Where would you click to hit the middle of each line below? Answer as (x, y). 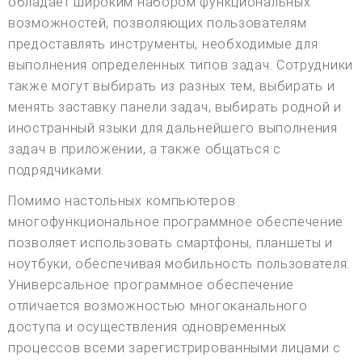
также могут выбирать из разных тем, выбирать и (172, 86)
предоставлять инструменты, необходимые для (163, 44)
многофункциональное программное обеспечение (176, 222)
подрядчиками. (57, 170)
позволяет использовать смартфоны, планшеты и (170, 243)
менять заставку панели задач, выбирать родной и (175, 107)
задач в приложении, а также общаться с (145, 149)
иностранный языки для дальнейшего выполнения (173, 128)
